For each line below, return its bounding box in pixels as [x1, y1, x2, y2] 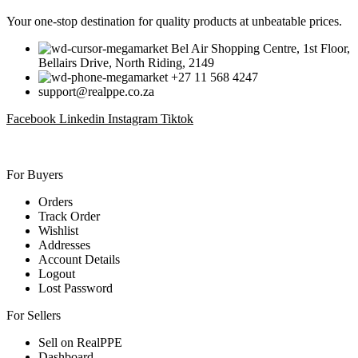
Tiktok [161, 112, 193, 126]
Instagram [108, 112, 157, 126]
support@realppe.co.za [38, 85, 154, 99]
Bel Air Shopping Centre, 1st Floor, [171, 42, 350, 56]
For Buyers [6, 168, 63, 182]
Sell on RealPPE [38, 336, 122, 350]
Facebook [6, 112, 56, 126]
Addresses [38, 238, 90, 253]
